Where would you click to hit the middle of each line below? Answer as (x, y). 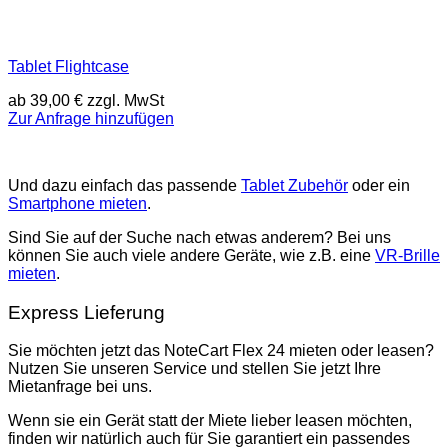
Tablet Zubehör (294, 186)
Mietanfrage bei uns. (80, 387)
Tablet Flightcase (68, 66)
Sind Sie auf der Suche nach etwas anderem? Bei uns (199, 238)
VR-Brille (407, 256)
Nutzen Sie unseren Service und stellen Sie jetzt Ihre (194, 369)
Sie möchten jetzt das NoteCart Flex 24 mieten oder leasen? (221, 351)
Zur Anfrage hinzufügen (91, 118)
